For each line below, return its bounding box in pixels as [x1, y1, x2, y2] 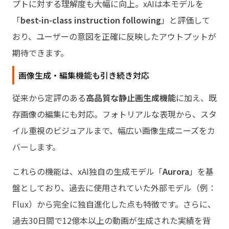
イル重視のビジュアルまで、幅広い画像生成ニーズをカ [12, 124, 215, 136]
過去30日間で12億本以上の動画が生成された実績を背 [12, 214, 211, 226]
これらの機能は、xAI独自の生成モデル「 [12, 165, 163, 177]
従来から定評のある [12, 91, 86, 104]
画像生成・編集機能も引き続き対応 [18, 68, 149, 81]
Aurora [163, 165, 189, 177]
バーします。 [12, 140, 60, 153]
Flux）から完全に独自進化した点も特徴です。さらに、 [12, 197, 216, 210]
